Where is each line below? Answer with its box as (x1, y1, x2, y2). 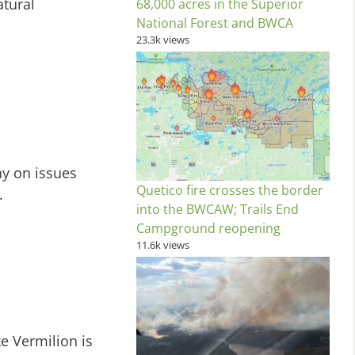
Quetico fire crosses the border (136, 181, 323, 199)
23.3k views (136, 32, 189, 48)
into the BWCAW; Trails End (136, 200, 299, 218)
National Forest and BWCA (136, 14, 293, 32)
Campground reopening (136, 219, 281, 237)
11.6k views (136, 237, 189, 252)
